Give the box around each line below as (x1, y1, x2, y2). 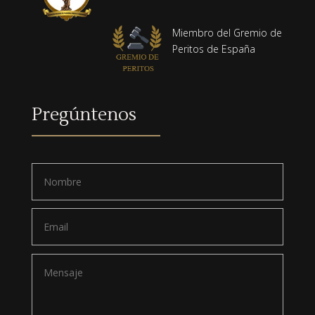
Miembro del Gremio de (172, 26, 282, 40)
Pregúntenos (31, 103, 136, 127)
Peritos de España (172, 42, 255, 56)
